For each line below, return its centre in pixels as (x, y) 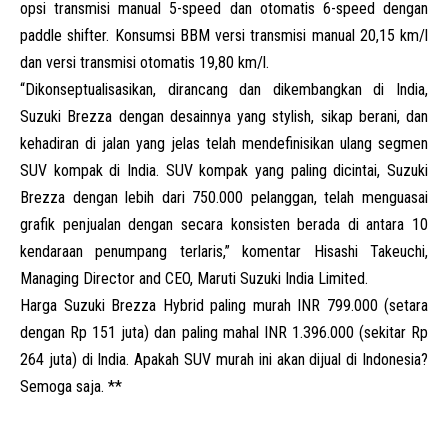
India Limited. (324, 278)
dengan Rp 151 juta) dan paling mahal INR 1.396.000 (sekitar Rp (224, 332)
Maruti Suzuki (239, 278)
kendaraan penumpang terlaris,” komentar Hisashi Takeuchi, (224, 251)
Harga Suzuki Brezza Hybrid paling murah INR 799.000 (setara (224, 305)
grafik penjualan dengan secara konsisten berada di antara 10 (224, 224)
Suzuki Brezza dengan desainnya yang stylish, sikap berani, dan (224, 116)
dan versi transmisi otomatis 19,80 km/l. (144, 62)
